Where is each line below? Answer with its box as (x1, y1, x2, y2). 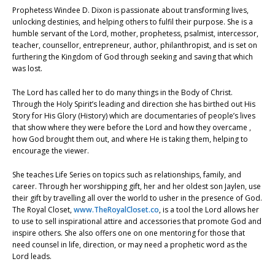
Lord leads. (12, 251, 52, 262)
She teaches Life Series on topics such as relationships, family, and (12, 169, 241, 180)
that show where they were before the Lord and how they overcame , (12, 122, 251, 133)
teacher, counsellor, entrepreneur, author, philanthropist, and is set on (12, 40, 257, 51)
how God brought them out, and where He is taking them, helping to (12, 134, 248, 145)
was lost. (12, 63, 42, 74)
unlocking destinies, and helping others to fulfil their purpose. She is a (12, 17, 253, 28)
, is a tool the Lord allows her (159, 204, 259, 215)
